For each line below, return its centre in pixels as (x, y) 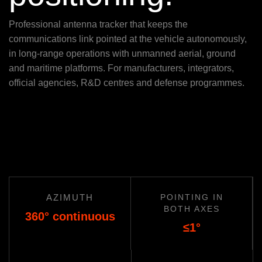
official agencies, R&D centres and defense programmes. (127, 83)
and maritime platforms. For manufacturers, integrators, (121, 68)
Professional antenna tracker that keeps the (98, 25)
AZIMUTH (70, 198)
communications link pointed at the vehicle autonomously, (128, 39)
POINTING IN (192, 197)
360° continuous (70, 217)
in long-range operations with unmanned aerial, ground (122, 54)
